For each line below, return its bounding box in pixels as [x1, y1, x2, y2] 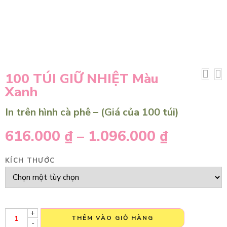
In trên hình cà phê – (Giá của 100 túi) [5, 105, 179, 119]
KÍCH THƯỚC [5, 156, 55, 165]
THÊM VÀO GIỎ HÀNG [71, 213, 154, 222]
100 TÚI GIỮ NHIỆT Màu [5, 70, 159, 88]
